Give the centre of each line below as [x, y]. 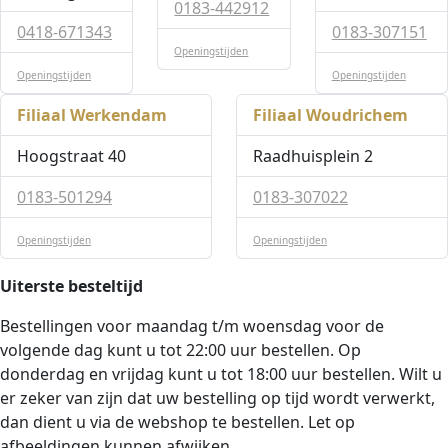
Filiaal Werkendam [92, 115]
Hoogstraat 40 [71, 156]
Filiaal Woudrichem [330, 115]
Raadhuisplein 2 [313, 156]
